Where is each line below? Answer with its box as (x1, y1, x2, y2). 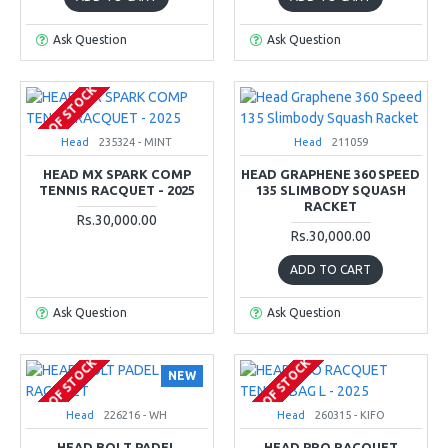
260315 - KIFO (314, 408, 385, 421)
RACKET (304, 198, 358, 213)
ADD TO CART (290, 262, 372, 276)
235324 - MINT (99, 135, 173, 148)
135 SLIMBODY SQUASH (255, 182, 406, 197)
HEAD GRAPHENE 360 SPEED (241, 166, 421, 181)
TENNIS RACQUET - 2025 (38, 182, 195, 197)
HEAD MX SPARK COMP (42, 166, 191, 181)
